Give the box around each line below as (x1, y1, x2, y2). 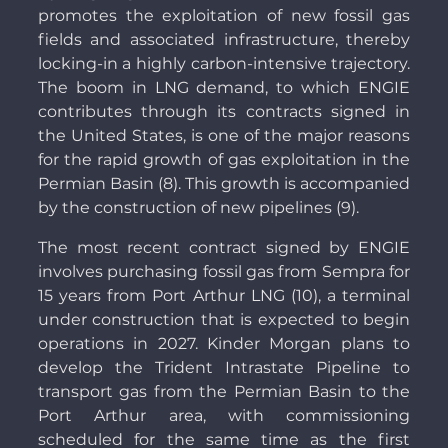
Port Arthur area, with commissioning (37, 406, 411, 426)
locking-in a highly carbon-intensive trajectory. (37, 54, 411, 74)
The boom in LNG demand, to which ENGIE (37, 78, 411, 98)
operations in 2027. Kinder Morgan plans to (37, 334, 411, 354)
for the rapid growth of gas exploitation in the (37, 150, 411, 170)
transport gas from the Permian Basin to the (37, 382, 411, 402)
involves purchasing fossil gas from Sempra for (37, 262, 411, 282)
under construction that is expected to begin (37, 310, 411, 330)
